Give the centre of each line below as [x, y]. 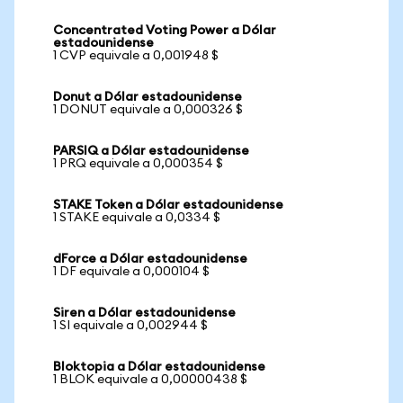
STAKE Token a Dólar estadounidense [168, 205]
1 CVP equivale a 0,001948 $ [136, 56]
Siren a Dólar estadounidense [144, 313]
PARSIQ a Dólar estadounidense [151, 151]
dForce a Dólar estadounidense [150, 259]
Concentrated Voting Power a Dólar [165, 31]
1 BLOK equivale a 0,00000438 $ [150, 380]
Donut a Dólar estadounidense [148, 97]
